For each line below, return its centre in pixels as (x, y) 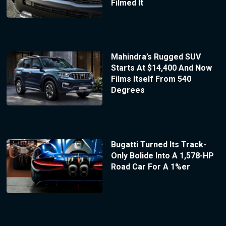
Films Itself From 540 (151, 79)
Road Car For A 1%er (150, 167)
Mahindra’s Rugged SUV (156, 57)
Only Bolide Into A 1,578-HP (162, 156)
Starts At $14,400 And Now (161, 68)
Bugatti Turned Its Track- (158, 145)
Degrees (128, 90)
